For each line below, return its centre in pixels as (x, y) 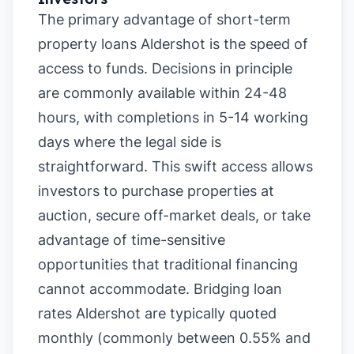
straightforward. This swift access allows (175, 166)
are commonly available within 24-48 (162, 93)
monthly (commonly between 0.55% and (174, 338)
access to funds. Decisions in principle (165, 68)
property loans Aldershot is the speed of (173, 44)
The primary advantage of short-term (164, 19)
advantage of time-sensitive (132, 240)
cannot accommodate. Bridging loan (160, 289)
